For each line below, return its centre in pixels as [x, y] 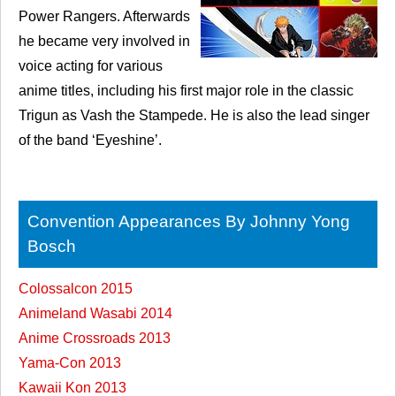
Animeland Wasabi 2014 [95, 314]
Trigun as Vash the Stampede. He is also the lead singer [194, 116]
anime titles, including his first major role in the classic [186, 91]
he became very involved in [104, 42]
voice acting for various [91, 66]
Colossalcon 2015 [76, 289]
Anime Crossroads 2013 [95, 339]
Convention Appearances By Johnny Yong [189, 222]
